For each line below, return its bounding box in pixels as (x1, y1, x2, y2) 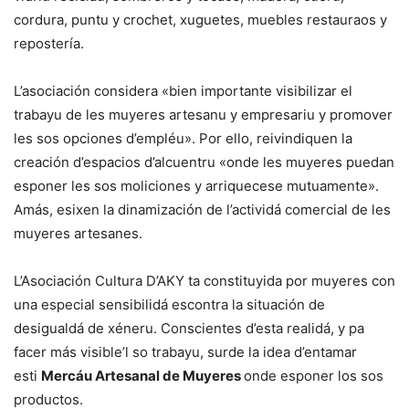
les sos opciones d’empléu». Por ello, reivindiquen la (14, 130, 352, 148)
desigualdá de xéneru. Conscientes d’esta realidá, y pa (14, 320, 364, 338)
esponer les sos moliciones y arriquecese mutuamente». (14, 177, 379, 195)
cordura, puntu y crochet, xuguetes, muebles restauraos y (14, 11, 387, 29)
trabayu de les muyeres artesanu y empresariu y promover (14, 106, 393, 124)
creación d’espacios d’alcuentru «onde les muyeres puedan (14, 153, 394, 172)
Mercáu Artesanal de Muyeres (41, 367, 244, 385)
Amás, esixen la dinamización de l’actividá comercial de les (14, 201, 391, 219)
